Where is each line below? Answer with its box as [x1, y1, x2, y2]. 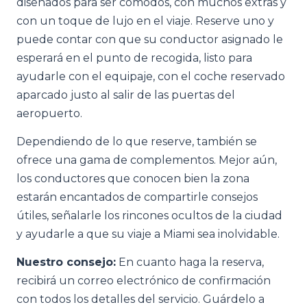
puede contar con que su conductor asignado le [16, 33, 283, 46]
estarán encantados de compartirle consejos [16, 191, 258, 204]
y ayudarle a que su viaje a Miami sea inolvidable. [16, 228, 280, 241]
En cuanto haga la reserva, [116, 256, 264, 269]
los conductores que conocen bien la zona [16, 172, 249, 185]
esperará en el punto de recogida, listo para [16, 51, 252, 64]
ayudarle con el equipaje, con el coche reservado [16, 70, 285, 83]
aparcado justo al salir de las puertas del [16, 88, 235, 101]
